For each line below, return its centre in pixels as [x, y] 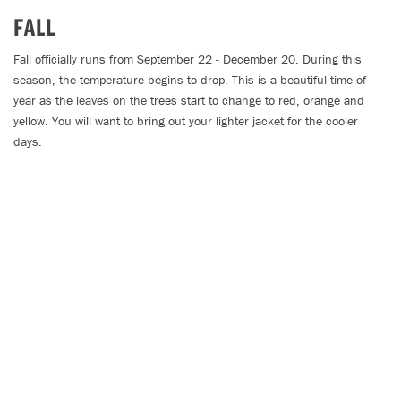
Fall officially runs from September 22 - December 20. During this [188, 59]
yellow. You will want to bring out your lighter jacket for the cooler [186, 121]
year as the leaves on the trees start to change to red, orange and [189, 100]
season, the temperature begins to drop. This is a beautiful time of [190, 80]
